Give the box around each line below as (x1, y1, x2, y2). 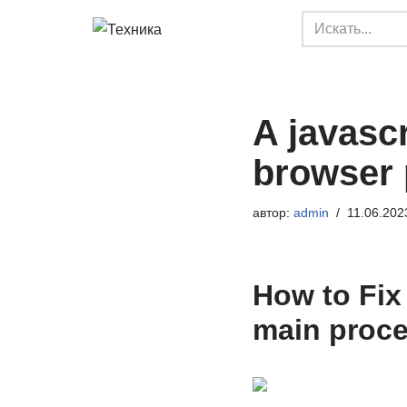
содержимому (14, 92, 107, 107)
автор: (252, 205, 293, 220)
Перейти (14, 43, 72, 58)
